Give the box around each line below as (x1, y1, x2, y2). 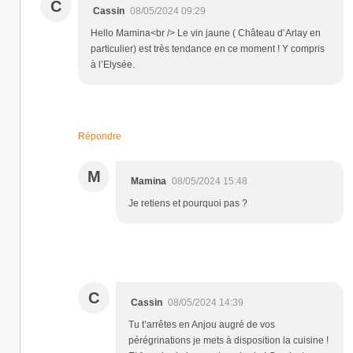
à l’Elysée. (91, 58, 135, 70)
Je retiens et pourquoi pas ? (128, 197, 247, 209)
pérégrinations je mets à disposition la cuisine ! (128, 334, 329, 346)
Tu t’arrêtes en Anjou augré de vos (128, 318, 275, 330)
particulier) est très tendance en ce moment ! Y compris (91, 43, 325, 54)
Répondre (78, 130, 121, 142)
